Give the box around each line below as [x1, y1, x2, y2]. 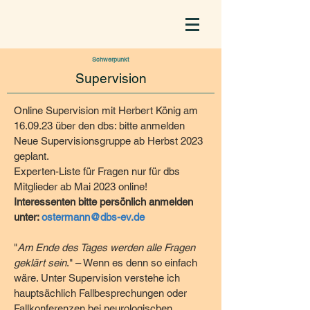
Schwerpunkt [92, 55, 129, 64]
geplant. [14, 150, 49, 162]
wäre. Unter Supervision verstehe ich [14, 272, 180, 284]
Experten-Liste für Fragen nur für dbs [14, 165, 180, 177]
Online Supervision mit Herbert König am [14, 104, 198, 116]
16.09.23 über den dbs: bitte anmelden [14, 120, 185, 131]
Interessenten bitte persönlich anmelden [14, 196, 193, 208]
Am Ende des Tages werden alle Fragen [17, 241, 195, 253]
